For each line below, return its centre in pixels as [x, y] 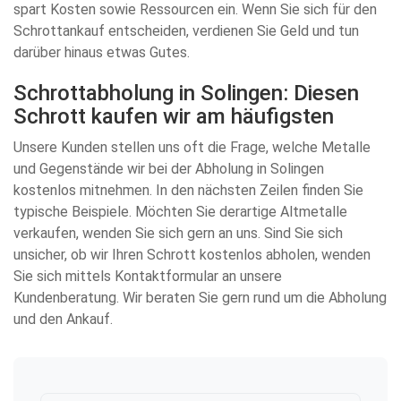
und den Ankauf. [63, 319]
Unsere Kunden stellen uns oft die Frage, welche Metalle [192, 147]
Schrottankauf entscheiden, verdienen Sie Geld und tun [186, 31]
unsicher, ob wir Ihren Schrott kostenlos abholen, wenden [192, 255]
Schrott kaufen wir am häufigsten [174, 116]
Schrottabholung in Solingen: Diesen [186, 93]
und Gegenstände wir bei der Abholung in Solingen [169, 169]
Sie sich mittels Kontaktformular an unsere [148, 276]
